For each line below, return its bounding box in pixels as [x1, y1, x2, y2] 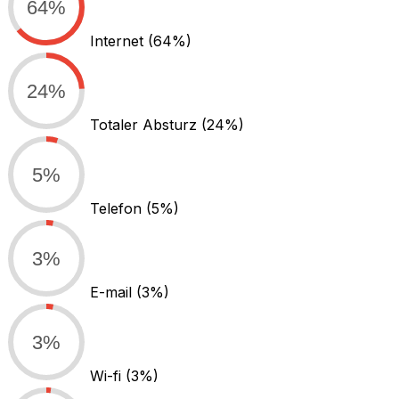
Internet [90, 31, 148, 50]
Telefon [90, 199, 146, 217]
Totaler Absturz [90, 115, 201, 134]
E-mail [90, 282, 136, 301]
